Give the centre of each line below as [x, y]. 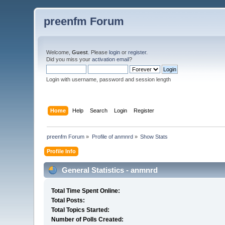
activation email [111, 59]
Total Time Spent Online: [86, 191]
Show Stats [154, 136]
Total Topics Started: [81, 210]
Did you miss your [69, 59]
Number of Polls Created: [88, 220]
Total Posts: [68, 201]
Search [98, 110]
